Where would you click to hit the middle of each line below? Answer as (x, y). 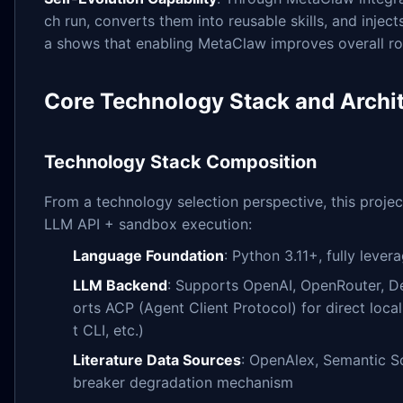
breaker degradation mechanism (183, 382)
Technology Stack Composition (180, 162)
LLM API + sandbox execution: (148, 224)
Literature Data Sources (157, 359)
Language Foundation (148, 255)
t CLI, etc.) (108, 330)
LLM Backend (120, 285)
